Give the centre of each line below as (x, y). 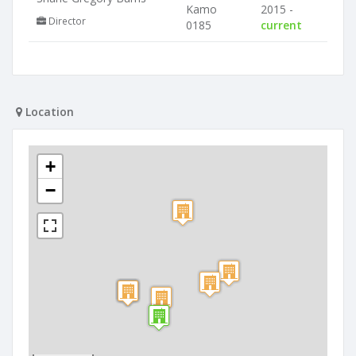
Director (66, 21)
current (281, 25)
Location (48, 112)
